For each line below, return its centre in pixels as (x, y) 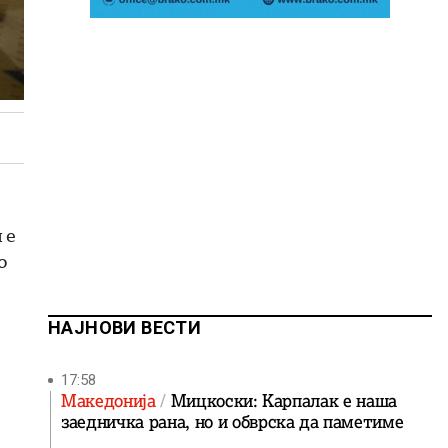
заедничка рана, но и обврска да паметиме (232, 422)
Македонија (111, 401)
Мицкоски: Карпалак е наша (284, 401)
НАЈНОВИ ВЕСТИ (125, 327)
